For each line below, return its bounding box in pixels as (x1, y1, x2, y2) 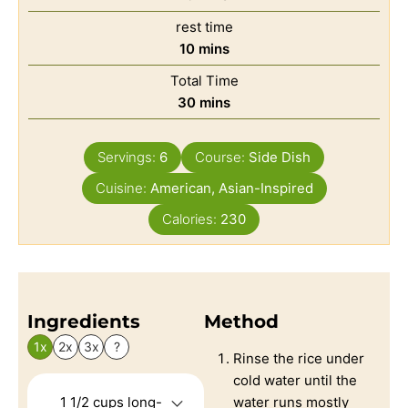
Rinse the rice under (233, 349, 364, 367)
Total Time (169, 71, 239, 89)
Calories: (162, 209, 220, 228)
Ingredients (27, 310, 140, 332)
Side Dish (249, 148, 311, 166)
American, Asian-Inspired (149, 178, 313, 197)
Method (204, 310, 279, 332)
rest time (175, 17, 233, 36)
